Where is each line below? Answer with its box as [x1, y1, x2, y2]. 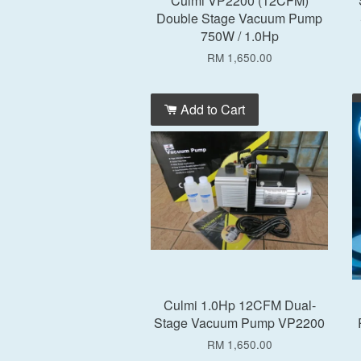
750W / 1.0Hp [200, 27, 279, 45]
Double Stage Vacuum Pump [156, 9, 322, 27]
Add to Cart [177, 100, 245, 118]
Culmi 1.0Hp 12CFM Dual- [163, 296, 316, 314]
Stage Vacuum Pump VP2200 [154, 313, 325, 332]
